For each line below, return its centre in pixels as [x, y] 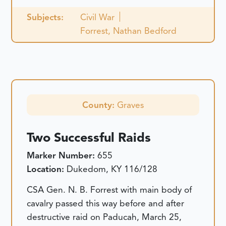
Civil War [97, 17]
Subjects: [45, 17]
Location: [47, 169]
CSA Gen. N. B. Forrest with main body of [109, 190]
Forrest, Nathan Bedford [128, 31]
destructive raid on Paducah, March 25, [104, 217]
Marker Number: [62, 155]
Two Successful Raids [89, 137]
